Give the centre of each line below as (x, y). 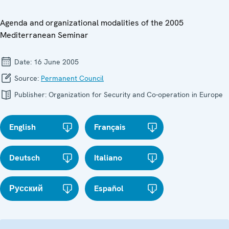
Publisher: (30, 94)
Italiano (108, 157)
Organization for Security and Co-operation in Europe (136, 94)
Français (110, 127)
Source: (27, 78)
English (22, 127)
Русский (26, 188)
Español (109, 188)
